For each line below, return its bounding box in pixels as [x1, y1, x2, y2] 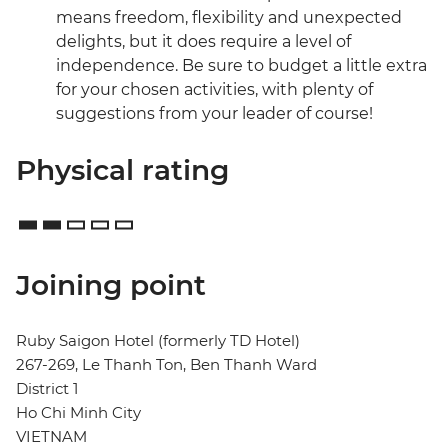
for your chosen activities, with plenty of [56, 80, 373, 100]
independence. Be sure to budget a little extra [56, 56, 427, 76]
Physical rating [16, 153, 229, 188]
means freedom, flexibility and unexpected [56, 8, 402, 28]
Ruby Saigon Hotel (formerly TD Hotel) [16, 331, 300, 351]
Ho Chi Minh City [16, 403, 141, 423]
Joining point [16, 268, 206, 303]
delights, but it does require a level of [56, 32, 351, 52]
